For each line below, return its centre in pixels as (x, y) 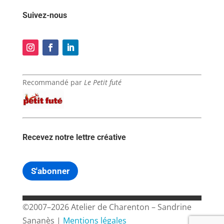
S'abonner (50, 171)
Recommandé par (53, 82)
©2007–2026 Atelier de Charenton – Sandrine (107, 207)
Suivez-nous (45, 15)
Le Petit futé (102, 82)
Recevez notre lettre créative (74, 137)
